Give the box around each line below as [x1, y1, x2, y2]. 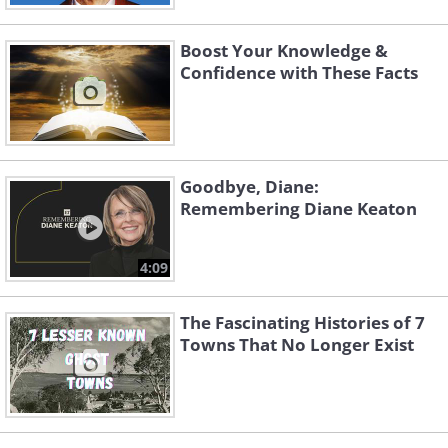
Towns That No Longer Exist [180, 333, 414, 357]
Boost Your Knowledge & [180, 39, 388, 63]
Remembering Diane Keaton [180, 197, 417, 221]
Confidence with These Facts [180, 61, 418, 85]
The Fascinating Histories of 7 [180, 311, 425, 335]
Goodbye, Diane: [180, 175, 319, 199]
